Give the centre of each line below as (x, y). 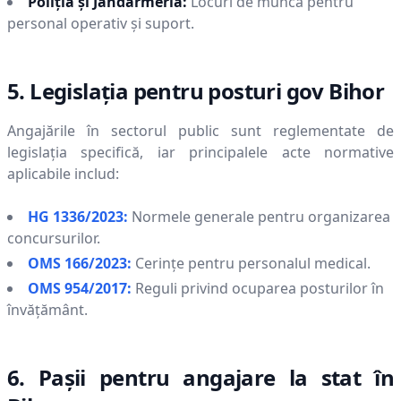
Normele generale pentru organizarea (261, 217)
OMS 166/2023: (80, 263)
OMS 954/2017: (80, 288)
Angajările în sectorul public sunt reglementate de (200, 131)
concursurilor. (54, 238)
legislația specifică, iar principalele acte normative (200, 152)
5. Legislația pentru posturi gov (168, 91)
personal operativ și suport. (101, 23)
